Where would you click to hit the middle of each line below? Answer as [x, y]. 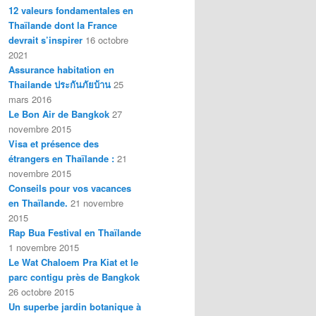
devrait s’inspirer [45, 39]
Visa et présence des [54, 143]
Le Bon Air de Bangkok [59, 114]
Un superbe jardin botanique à [75, 306]
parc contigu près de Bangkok [74, 276]
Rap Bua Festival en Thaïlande [75, 232]
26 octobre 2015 [41, 291]
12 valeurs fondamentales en [71, 10]
